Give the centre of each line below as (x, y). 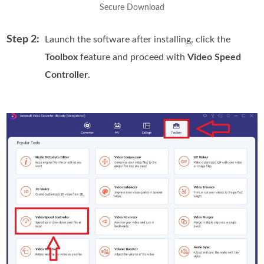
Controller (67, 75)
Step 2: (23, 39)
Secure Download (132, 7)
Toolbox (62, 57)
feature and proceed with (133, 57)
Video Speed (214, 57)
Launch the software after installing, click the (138, 39)
